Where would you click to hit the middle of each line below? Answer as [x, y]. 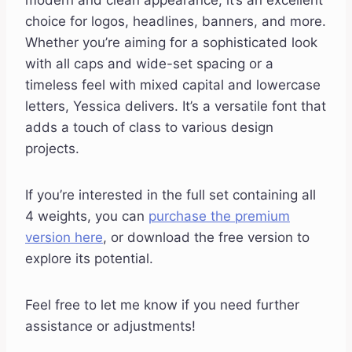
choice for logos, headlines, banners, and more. [176, 22]
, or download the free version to [206, 238]
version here [64, 238]
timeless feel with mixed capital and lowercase [173, 85]
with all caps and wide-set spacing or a [149, 64]
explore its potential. [89, 259]
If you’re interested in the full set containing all [170, 195]
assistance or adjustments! [110, 326]
